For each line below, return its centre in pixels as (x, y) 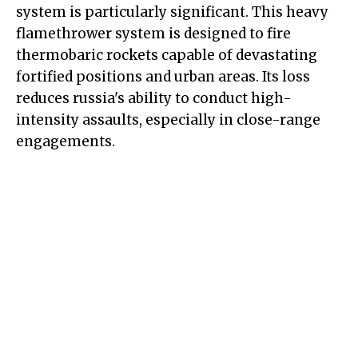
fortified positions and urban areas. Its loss (163, 77)
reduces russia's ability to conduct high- (154, 99)
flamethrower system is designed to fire (153, 34)
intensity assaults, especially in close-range (168, 120)
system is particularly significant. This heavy (172, 12)
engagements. (66, 142)
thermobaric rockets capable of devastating (167, 56)
